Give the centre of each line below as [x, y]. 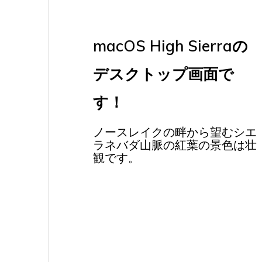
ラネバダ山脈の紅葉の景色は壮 [175, 145]
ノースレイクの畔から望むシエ [175, 132]
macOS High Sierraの [170, 46]
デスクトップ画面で [163, 74]
